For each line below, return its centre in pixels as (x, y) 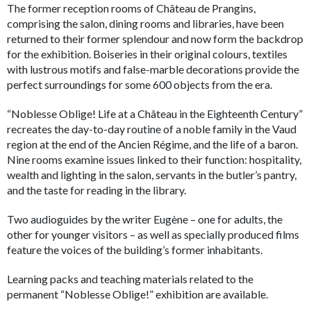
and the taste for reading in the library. (96, 190)
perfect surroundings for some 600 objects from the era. (140, 84)
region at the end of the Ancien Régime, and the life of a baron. (152, 144)
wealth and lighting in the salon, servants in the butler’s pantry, (152, 174)
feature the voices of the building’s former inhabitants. (135, 249)
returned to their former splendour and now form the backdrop (155, 38)
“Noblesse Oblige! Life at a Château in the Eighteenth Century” (155, 113)
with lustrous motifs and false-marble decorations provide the (153, 69)
